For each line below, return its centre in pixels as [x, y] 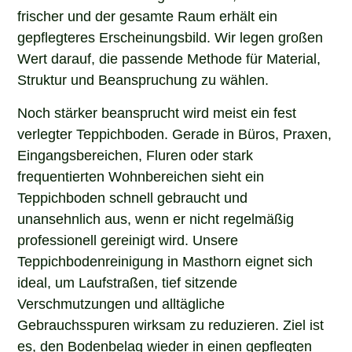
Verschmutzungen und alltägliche [121, 302]
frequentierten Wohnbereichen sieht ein [141, 175]
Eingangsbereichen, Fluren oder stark [136, 154]
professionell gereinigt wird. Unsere [128, 238]
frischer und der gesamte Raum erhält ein [148, 15]
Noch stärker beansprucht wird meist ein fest [157, 111]
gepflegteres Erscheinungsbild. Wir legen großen [170, 37]
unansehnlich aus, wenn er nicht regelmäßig [156, 217]
